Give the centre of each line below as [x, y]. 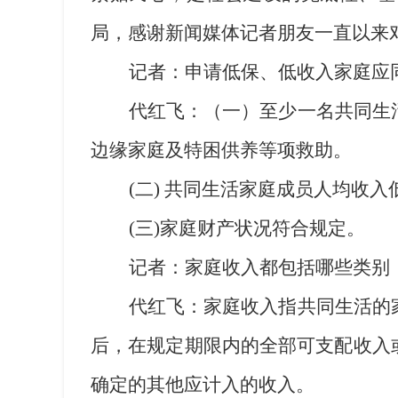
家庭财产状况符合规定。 [262, 228]
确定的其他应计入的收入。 [203, 385]
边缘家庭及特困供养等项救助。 [221, 150]
